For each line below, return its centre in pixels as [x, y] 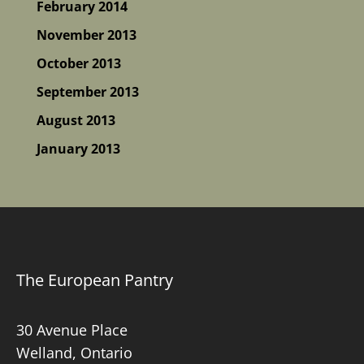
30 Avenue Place [72, 329]
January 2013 [78, 148]
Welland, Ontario [74, 352]
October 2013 [78, 63]
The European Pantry [95, 279]
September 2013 [87, 91]
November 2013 [86, 35]
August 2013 [76, 120]
